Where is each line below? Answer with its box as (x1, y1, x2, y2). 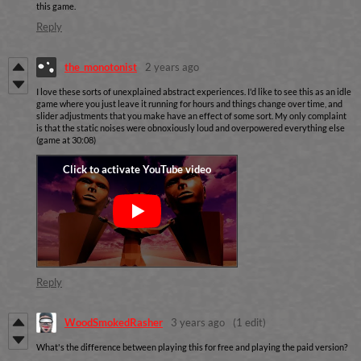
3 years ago (171, 316, 225, 330)
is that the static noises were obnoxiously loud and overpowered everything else (36, 122, 345, 133)
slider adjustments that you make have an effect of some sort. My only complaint (36, 110, 346, 121)
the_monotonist (64, 60, 137, 74)
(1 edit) (233, 316, 266, 330)
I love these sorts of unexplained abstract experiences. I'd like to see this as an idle (36, 85, 351, 97)
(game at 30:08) (36, 134, 96, 145)
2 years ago (145, 60, 199, 74)
